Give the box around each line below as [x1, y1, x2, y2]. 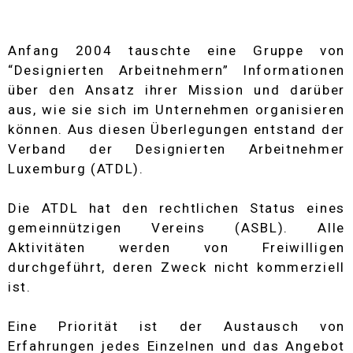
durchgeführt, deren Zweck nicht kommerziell [8, 258, 345, 275]
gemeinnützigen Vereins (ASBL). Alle [8, 219, 345, 236]
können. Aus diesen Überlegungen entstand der [8, 121, 345, 137]
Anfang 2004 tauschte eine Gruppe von [8, 42, 345, 58]
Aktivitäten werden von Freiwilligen [8, 239, 345, 255]
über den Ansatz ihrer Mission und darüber [8, 81, 345, 98]
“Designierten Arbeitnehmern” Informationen [8, 61, 345, 78]
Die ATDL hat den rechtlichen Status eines [8, 199, 345, 216]
